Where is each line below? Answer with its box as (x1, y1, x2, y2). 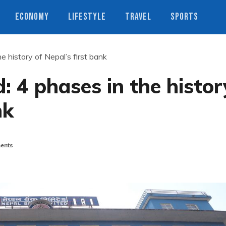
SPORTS (171, 11, 198, 23)
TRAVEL (125, 11, 151, 23)
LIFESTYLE (68, 11, 106, 23)
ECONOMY (15, 11, 49, 23)
